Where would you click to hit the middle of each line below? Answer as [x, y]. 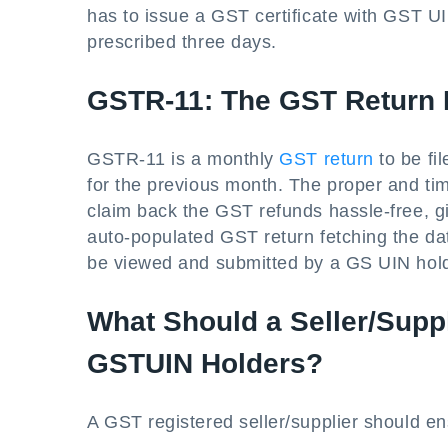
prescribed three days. [182, 42]
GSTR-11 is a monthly [183, 159]
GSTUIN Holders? [205, 363]
